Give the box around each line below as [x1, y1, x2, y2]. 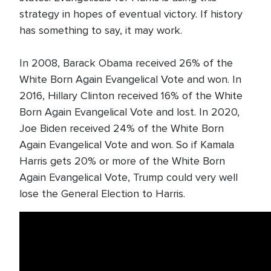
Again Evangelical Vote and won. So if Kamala [19, 138, 234, 151]
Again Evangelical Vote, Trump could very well [19, 171, 238, 184]
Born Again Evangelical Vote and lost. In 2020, [19, 105, 240, 119]
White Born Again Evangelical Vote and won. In [19, 73, 241, 86]
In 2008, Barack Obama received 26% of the [19, 56, 233, 70]
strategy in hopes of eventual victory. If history [19, 7, 243, 21]
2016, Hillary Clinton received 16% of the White [19, 89, 243, 102]
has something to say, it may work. [19, 24, 185, 37]
